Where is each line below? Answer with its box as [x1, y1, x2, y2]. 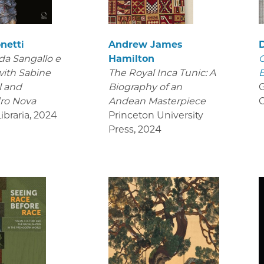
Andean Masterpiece [108, 95, 208, 107]
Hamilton [108, 53, 154, 65]
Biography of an [108, 81, 182, 93]
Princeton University [108, 110, 203, 121]
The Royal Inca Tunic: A [108, 67, 216, 79]
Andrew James [108, 39, 182, 51]
